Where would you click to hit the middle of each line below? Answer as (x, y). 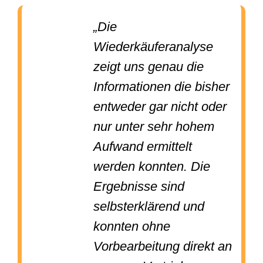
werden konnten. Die (152, 167)
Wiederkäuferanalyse (154, 47)
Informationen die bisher (162, 87)
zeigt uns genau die (149, 67)
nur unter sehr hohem (154, 127)
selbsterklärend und (149, 207)
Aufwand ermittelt (143, 147)
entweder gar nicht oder (160, 107)
